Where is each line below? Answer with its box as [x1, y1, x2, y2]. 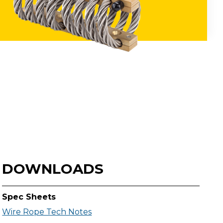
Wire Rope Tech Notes [2, 207, 92, 217]
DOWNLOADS [2, 160, 104, 177]
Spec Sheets [2, 192, 56, 202]
